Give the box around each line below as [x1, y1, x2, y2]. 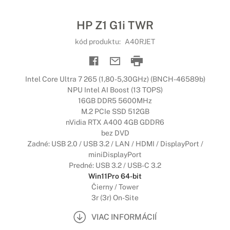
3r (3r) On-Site [91, 194, 139, 202]
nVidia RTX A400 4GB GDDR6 [66, 118, 164, 126]
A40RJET [125, 37, 155, 46]
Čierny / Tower [91, 183, 139, 191]
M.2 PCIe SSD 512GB [81, 107, 149, 116]
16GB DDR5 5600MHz [78, 97, 152, 105]
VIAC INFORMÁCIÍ [91, 212, 157, 221]
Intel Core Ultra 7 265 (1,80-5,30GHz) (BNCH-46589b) [25, 75, 205, 83]
